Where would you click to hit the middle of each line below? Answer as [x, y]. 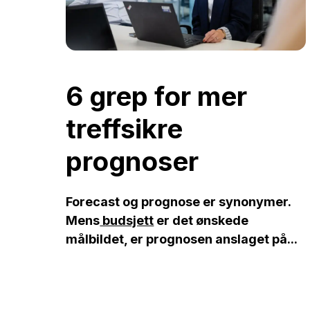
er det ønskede [201, 221]
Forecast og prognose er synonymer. [179, 202]
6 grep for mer [157, 96]
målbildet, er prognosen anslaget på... [182, 239]
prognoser [133, 161]
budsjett [127, 221]
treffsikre [125, 128]
